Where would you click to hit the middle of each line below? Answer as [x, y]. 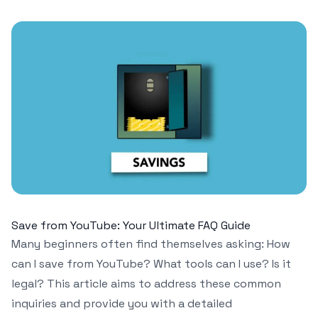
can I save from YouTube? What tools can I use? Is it [151, 263]
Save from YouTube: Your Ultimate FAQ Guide [131, 225]
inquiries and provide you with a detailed [122, 303]
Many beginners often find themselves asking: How [151, 243]
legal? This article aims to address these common [146, 283]
